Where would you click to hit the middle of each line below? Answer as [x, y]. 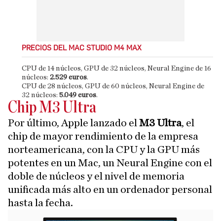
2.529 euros [68, 77]
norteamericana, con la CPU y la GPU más [104, 150]
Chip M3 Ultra [52, 108]
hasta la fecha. [40, 203]
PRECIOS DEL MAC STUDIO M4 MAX [82, 48]
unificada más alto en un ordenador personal [110, 190]
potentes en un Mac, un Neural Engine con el [110, 163]
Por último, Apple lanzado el [74, 123]
